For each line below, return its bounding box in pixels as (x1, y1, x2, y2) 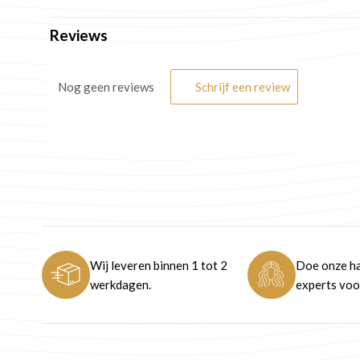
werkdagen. (90, 277, 151, 292)
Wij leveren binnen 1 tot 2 (90, 258, 227, 273)
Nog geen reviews (58, 79, 154, 94)
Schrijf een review (195, 79, 290, 94)
